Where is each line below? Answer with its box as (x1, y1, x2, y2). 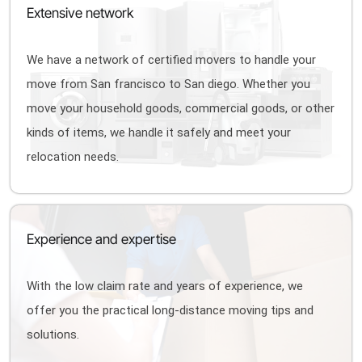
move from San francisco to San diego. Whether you (27, 77, 311, 91)
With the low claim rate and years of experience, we (27, 279, 304, 293)
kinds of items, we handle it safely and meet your (27, 125, 292, 140)
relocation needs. (27, 149, 120, 164)
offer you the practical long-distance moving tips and (27, 303, 314, 318)
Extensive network (27, 5, 134, 21)
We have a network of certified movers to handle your (27, 53, 317, 67)
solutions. (27, 327, 80, 342)
